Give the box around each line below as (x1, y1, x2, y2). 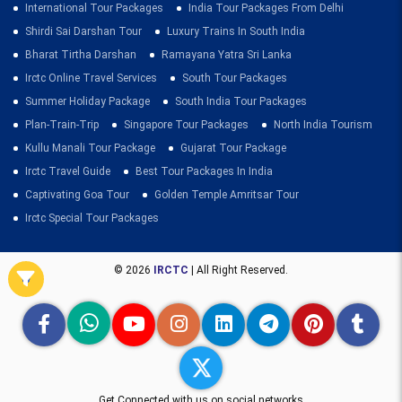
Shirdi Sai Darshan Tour (25, 24, 142, 38)
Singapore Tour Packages (124, 118, 249, 131)
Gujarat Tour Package (180, 141, 286, 154)
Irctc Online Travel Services (25, 71, 157, 84)
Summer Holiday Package (25, 94, 150, 108)
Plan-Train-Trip (25, 118, 99, 131)
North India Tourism (274, 118, 372, 131)
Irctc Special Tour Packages (25, 211, 159, 224)
